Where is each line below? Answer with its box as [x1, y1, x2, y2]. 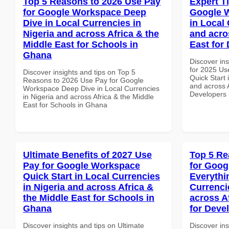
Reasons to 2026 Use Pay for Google [23, 76, 144, 84]
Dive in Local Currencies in [23, 17, 141, 28]
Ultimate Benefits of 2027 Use [23, 149, 152, 160]
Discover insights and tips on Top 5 [23, 67, 135, 76]
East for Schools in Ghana [23, 100, 107, 109]
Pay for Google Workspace [23, 160, 140, 171]
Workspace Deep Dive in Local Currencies [23, 84, 159, 93]
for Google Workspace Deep [23, 7, 146, 17]
